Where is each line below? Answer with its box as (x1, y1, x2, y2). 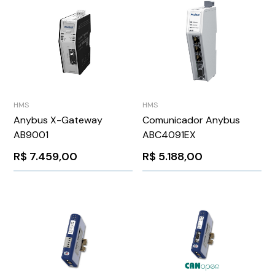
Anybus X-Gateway (14, 113, 103, 126)
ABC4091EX (142, 128, 196, 141)
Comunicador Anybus (142, 113, 240, 126)
